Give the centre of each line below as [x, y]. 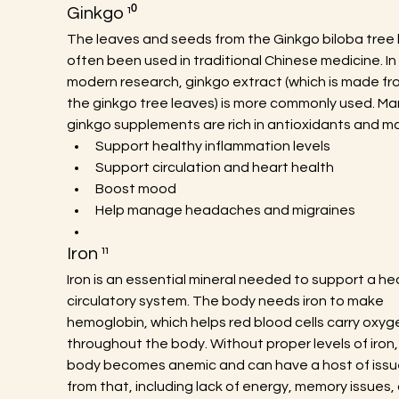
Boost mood [135, 189]
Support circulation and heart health [214, 167]
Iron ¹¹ [87, 254]
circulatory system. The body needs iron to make [226, 301]
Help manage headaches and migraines [225, 210]
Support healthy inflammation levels [212, 146]
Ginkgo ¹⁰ [102, 13]
